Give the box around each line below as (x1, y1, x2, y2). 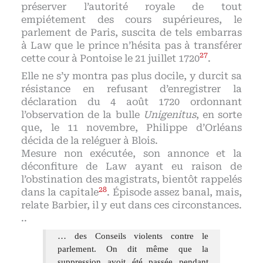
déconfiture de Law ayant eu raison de (21, 160, 242, 172)
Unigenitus (143, 109, 196, 120)
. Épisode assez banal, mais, (106, 186, 242, 198)
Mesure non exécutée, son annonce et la (21, 147, 242, 159)
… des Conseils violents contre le (58, 231, 208, 241)
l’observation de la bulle (21, 109, 143, 120)
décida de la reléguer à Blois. (21, 134, 159, 146)
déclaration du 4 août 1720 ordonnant (21, 96, 242, 107)
